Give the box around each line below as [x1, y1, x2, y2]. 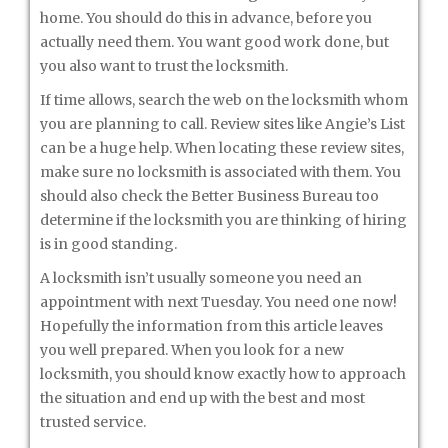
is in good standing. [40, 235, 177, 253]
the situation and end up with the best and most [40, 389, 365, 407]
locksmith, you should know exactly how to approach [40, 365, 406, 383]
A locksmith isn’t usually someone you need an [40, 269, 362, 287]
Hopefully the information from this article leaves [40, 317, 383, 335]
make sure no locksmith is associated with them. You [40, 163, 401, 181]
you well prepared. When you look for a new [40, 341, 344, 359]
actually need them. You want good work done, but [40, 33, 389, 51]
